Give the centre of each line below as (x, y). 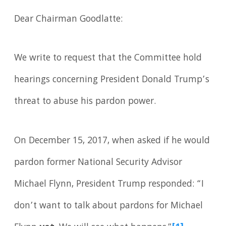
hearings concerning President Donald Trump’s (112, 80)
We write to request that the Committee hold (108, 59)
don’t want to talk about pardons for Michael (109, 207)
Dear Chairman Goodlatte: (69, 19)
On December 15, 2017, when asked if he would (112, 142)
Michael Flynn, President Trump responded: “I (109, 185)
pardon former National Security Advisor (98, 163)
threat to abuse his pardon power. (85, 102)
